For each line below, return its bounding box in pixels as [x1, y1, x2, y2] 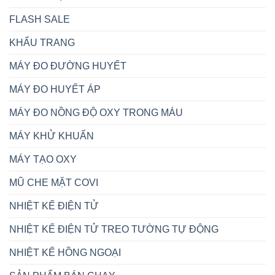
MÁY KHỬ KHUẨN [9, 130, 94, 141]
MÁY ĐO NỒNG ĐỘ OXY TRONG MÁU [9, 107, 183, 118]
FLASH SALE [9, 14, 70, 25]
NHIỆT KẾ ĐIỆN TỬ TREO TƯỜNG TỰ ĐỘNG [9, 223, 219, 234]
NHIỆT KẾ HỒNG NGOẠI [9, 247, 121, 258]
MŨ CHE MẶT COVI [9, 177, 98, 188]
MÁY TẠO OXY [9, 153, 77, 165]
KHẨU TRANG [9, 37, 75, 48]
